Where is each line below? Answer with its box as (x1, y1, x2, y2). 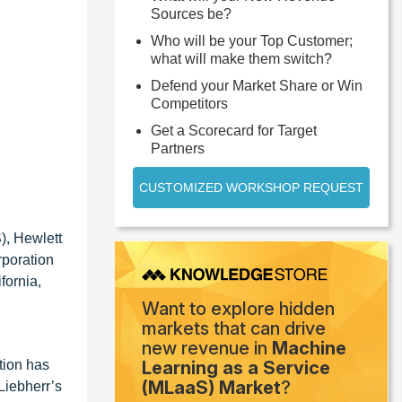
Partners (151, 141, 205, 156)
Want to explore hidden (142, 298, 335, 320)
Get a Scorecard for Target (151, 123, 317, 138)
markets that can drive (142, 318, 326, 340)
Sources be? (151, 6, 232, 22)
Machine (272, 337, 346, 360)
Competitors (151, 96, 228, 111)
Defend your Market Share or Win (151, 78, 363, 93)
